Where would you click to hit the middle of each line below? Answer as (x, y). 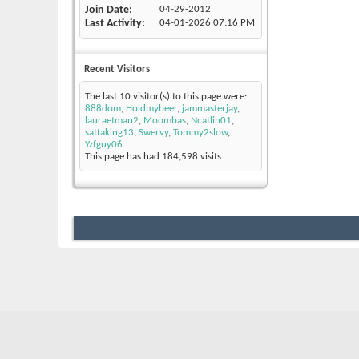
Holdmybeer (151, 109)
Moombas (165, 121)
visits (210, 157)
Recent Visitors (117, 70)
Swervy (153, 133)
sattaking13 (109, 133)
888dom (103, 109)
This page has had (123, 157)
